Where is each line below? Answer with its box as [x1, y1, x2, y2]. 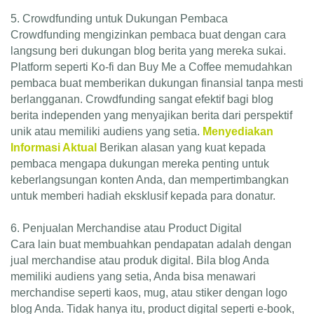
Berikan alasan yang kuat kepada [97, 141, 266, 153]
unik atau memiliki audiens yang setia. [11, 125, 203, 137]
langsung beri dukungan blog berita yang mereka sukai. [11, 44, 286, 57]
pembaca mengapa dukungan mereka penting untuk [11, 157, 269, 170]
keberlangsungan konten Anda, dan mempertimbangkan [11, 173, 289, 186]
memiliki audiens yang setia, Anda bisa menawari [11, 270, 256, 282]
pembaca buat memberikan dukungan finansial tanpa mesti [11, 76, 303, 89]
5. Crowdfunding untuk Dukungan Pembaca [11, 12, 228, 25]
